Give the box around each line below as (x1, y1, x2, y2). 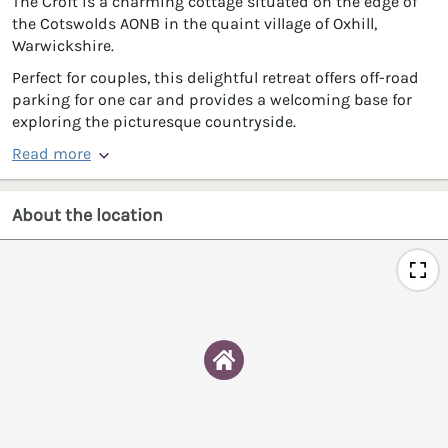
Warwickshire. (12, 35, 114, 55)
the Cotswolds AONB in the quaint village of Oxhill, (12, 13, 377, 33)
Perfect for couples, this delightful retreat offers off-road (12, 67, 419, 87)
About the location (12, 203, 163, 226)
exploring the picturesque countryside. (12, 111, 296, 131)
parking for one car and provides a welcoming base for (12, 89, 412, 109)
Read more (12, 143, 91, 163)
